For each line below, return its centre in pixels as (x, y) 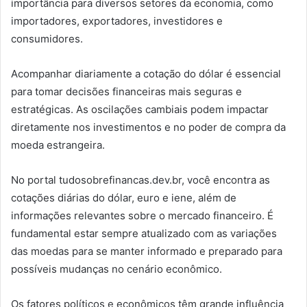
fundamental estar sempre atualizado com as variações (144, 233)
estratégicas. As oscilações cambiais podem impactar (140, 109)
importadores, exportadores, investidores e (117, 21)
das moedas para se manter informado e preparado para (147, 251)
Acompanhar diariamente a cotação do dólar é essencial (146, 73)
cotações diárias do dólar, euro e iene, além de (124, 197)
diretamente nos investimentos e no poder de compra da (148, 127)
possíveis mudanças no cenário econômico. (116, 269)
